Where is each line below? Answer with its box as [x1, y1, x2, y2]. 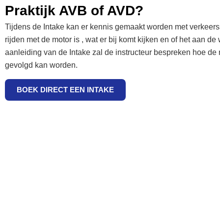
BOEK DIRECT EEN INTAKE [17, 85, 114, 94]
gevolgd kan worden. [5, 61, 78, 70]
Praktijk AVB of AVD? [5, 3, 143, 19]
